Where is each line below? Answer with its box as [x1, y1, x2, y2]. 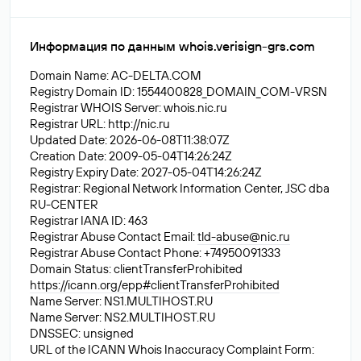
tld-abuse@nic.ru [197, 229, 290, 244]
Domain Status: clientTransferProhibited [30, 261, 243, 276]
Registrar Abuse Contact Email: [30, 229, 197, 244]
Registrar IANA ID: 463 [30, 213, 147, 228]
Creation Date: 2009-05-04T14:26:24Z [30, 148, 232, 164]
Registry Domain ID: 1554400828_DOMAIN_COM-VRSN [30, 84, 327, 99]
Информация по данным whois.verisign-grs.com [30, 38, 315, 54]
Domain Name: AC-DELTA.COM [30, 68, 201, 83]
